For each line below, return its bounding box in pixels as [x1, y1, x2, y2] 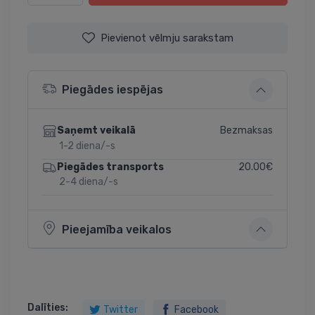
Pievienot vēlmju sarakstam [100, 31, 233, 44]
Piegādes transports [56, 161, 164, 174]
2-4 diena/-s [59, 176, 118, 188]
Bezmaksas [220, 124, 273, 136]
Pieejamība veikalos [62, 222, 172, 236]
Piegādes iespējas [62, 83, 163, 97]
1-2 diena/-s [59, 139, 115, 152]
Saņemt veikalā [56, 124, 136, 137]
